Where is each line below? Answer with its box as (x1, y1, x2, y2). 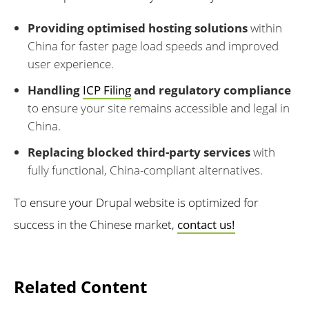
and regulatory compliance (131, 82, 291, 99)
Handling (28, 82, 83, 99)
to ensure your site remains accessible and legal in (28, 100, 290, 117)
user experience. (28, 56, 114, 72)
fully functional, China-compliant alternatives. (28, 162, 263, 179)
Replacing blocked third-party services (28, 144, 250, 161)
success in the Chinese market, (14, 217, 177, 233)
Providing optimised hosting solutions (28, 20, 248, 37)
